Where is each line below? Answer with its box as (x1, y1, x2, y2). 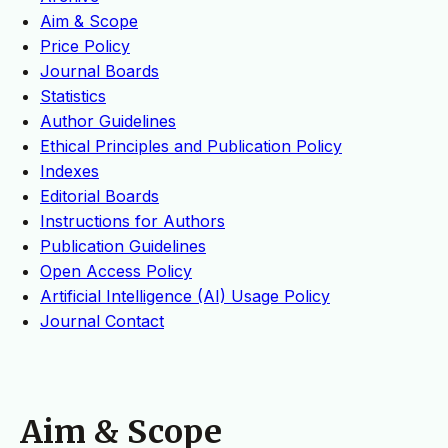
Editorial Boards (40, 186, 159, 207)
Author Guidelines (40, 111, 176, 132)
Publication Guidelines (40, 236, 206, 257)
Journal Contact (40, 311, 164, 332)
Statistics (40, 86, 106, 107)
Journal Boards (40, 61, 159, 82)
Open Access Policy (40, 261, 192, 282)
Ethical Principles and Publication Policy (40, 136, 342, 157)
